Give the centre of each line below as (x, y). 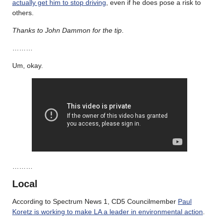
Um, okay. (28, 65)
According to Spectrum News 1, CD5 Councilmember (95, 201)
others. (23, 12)
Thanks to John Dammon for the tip (67, 30)
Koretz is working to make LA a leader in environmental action (108, 211)
